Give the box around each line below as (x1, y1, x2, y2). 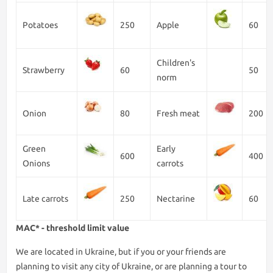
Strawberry (23, 65, 65, 75)
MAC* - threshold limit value (16, 223, 129, 233)
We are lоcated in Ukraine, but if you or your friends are (16, 247, 226, 257)
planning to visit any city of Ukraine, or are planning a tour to (16, 261, 247, 271)
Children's (157, 58, 195, 68)
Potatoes (23, 20, 58, 30)
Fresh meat (157, 108, 200, 118)
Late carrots (23, 194, 68, 204)
